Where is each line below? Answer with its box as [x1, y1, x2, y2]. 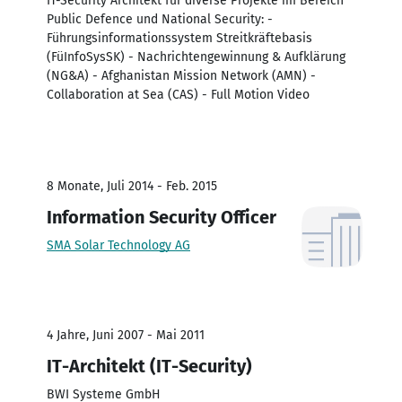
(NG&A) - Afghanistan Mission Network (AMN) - [47, 67, 316, 83]
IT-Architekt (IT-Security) [47, 354, 252, 377]
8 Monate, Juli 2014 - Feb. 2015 [47, 178, 217, 194]
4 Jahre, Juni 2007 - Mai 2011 [47, 327, 205, 343]
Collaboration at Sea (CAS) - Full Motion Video [47, 86, 310, 102]
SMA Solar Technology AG [47, 237, 190, 253]
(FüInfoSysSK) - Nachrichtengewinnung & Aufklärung [47, 48, 345, 65]
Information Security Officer [47, 205, 276, 228]
